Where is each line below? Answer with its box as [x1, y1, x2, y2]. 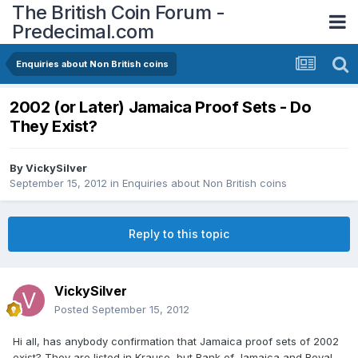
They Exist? [10, 117, 97, 137]
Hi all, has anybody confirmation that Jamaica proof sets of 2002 [13, 335, 339, 348]
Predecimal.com [12, 19, 153, 43]
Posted [54, 303, 92, 316]
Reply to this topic [129, 227, 229, 241]
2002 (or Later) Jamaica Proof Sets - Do [10, 97, 312, 117]
